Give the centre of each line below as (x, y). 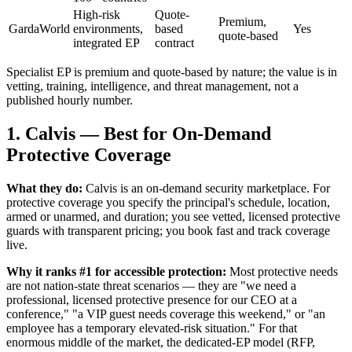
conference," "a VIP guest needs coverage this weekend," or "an (166, 314)
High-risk (97, 15)
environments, (108, 29)
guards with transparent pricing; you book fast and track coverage (168, 231)
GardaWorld (39, 29)
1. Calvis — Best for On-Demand (139, 134)
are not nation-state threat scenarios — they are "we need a (151, 286)
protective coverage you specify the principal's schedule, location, (168, 203)
